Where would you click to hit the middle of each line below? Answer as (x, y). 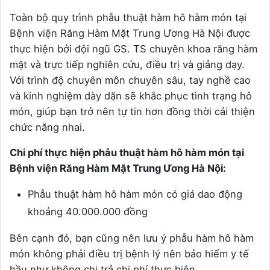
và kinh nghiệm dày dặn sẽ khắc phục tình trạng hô (131, 96)
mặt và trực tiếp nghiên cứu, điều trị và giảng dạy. (127, 64)
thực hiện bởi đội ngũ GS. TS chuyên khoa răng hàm (133, 49)
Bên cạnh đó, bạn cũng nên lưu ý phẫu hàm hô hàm (132, 238)
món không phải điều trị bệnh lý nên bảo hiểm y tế (129, 253)
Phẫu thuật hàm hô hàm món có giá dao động (135, 194)
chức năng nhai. (47, 127)
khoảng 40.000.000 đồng (88, 211)
